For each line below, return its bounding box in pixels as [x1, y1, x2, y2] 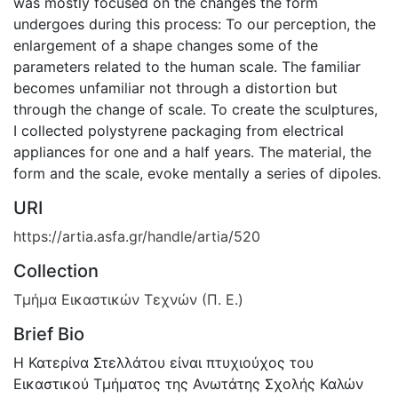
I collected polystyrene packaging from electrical [13, 121, 344, 139]
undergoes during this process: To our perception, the [13, 14, 376, 33]
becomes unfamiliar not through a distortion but [13, 78, 338, 97]
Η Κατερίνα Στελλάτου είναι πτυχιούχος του [13, 353, 314, 371]
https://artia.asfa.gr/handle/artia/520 [13, 227, 260, 245]
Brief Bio [13, 322, 84, 345]
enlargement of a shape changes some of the [13, 36, 318, 54]
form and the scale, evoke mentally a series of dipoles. [13, 163, 381, 182]
